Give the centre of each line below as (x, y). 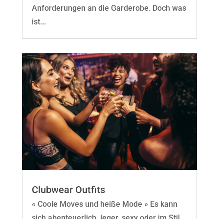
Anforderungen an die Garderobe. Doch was (109, 8)
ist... (39, 22)
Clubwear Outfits (68, 189)
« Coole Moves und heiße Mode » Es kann (104, 204)
